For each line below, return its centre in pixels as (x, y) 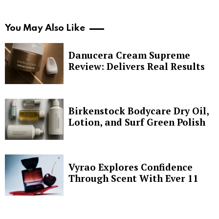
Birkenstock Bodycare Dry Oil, (139, 111)
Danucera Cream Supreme (129, 55)
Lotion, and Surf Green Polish (137, 122)
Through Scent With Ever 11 (133, 178)
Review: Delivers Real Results (137, 66)
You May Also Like (45, 28)
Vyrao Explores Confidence (131, 167)
